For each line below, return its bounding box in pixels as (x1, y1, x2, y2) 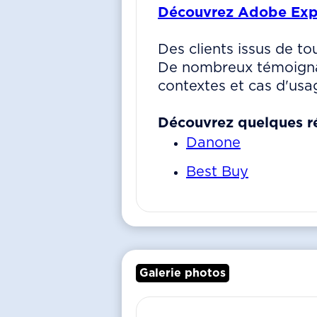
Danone (186, 136, 241, 150)
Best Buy (186, 165, 248, 179)
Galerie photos (139, 267, 226, 279)
